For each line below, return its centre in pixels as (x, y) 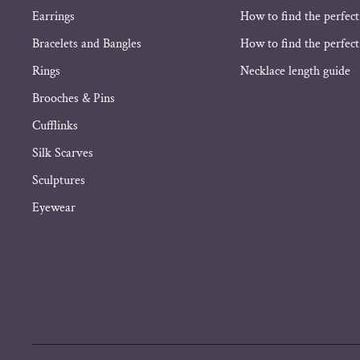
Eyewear (54, 208)
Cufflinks (55, 126)
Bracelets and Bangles (87, 44)
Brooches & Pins (74, 99)
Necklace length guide (296, 72)
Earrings (54, 17)
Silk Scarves (63, 153)
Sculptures (59, 181)
